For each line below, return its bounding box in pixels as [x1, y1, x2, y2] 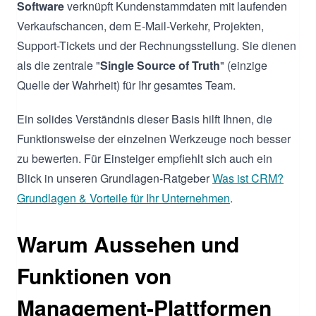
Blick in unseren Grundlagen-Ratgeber [17, 169, 212, 186]
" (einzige [220, 56, 267, 73]
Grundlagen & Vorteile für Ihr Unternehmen [17, 189, 230, 206]
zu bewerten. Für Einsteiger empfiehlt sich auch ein [17, 150, 272, 166]
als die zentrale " [17, 56, 100, 73]
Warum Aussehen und [17, 228, 239, 259]
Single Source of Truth [100, 56, 220, 73]
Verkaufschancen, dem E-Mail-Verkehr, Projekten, [17, 17, 264, 34]
